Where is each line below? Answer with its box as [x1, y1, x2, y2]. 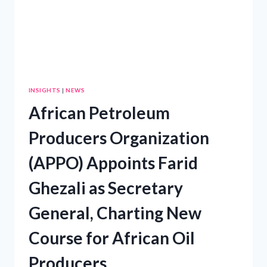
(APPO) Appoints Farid [29, 153, 198, 173]
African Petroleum [29, 103, 170, 123]
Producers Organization [29, 128, 209, 148]
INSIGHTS [29, 86, 61, 94]
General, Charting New [29, 203, 201, 223]
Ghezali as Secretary [29, 178, 183, 198]
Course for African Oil [29, 228, 195, 249]
